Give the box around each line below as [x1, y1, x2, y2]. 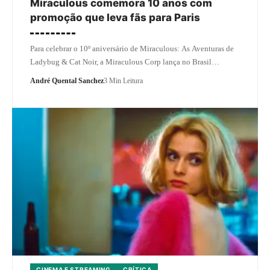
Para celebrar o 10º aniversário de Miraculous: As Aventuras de [30, 43, 234, 53]
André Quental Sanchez [30, 76, 104, 85]
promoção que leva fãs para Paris [30, 11, 200, 24]
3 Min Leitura [104, 76, 143, 85]
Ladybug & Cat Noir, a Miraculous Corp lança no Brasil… [30, 57, 219, 66]
